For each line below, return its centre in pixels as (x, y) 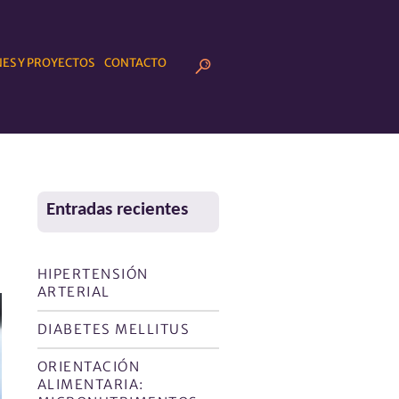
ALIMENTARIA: (90, 384)
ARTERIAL (73, 292)
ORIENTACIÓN (89, 366)
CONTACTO (135, 63)
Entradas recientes (117, 210)
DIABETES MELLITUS (114, 329)
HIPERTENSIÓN (93, 274)
